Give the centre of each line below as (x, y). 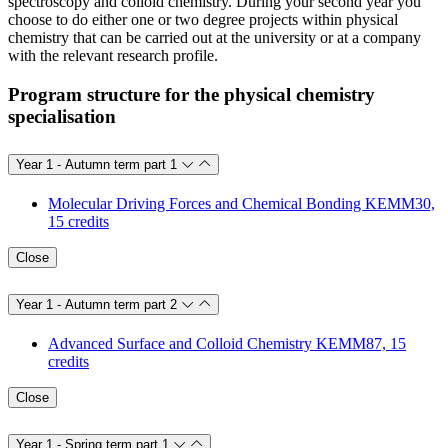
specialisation (62, 117)
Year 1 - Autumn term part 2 (96, 304)
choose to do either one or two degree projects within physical (203, 20)
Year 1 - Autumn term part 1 (96, 165)
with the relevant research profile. (115, 56)
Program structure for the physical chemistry (191, 95)
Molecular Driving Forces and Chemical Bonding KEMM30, (241, 203)
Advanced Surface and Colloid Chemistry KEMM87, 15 (227, 343)
